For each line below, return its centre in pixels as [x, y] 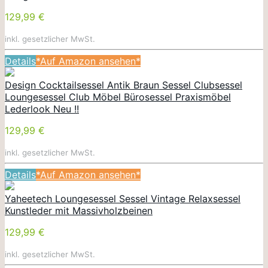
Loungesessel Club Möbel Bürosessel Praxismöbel [118, 97]
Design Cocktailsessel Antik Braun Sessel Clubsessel [124, 85]
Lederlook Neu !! [42, 109]
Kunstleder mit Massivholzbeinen [79, 210]
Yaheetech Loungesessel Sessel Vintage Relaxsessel [123, 198]
